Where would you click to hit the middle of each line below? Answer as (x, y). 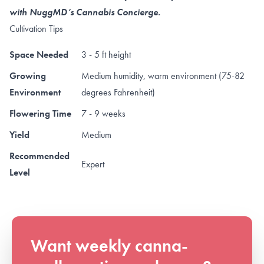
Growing (28, 75)
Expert (93, 164)
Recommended (39, 156)
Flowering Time (40, 113)
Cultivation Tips (36, 28)
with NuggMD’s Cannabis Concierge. (85, 12)
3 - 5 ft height (106, 54)
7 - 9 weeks (103, 113)
